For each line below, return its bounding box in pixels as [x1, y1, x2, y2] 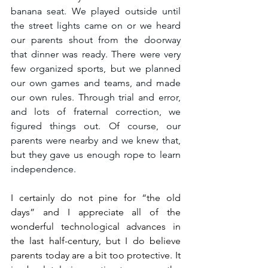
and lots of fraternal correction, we [11, 105, 181, 117]
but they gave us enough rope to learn [11, 148, 181, 160]
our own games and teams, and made [11, 77, 181, 89]
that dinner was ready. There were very [11, 48, 181, 60]
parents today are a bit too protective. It [11, 249, 181, 261]
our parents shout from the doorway [11, 33, 181, 45]
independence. [11, 163, 76, 175]
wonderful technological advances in [11, 220, 181, 232]
